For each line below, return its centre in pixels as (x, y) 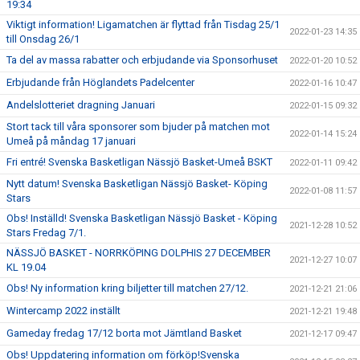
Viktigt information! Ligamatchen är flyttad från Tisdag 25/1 (143, 25)
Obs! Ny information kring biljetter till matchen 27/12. (127, 288)
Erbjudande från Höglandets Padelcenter (100, 82)
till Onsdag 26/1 (43, 39)
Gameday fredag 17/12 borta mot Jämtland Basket (124, 333)
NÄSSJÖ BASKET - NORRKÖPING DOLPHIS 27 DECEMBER (139, 253)
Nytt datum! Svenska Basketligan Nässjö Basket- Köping (137, 184)
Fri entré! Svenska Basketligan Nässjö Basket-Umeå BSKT (139, 162)
